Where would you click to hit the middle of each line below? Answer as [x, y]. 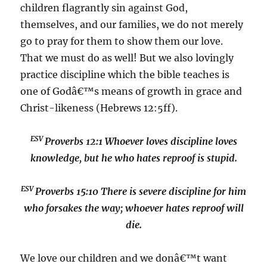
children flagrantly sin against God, [104, 8]
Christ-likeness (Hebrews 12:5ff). [99, 108]
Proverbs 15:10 [67, 191]
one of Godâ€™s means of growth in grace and [131, 91]
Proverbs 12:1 [73, 141]
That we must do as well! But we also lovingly [127, 58]
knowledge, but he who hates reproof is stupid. [133, 158]
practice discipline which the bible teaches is [125, 74]
